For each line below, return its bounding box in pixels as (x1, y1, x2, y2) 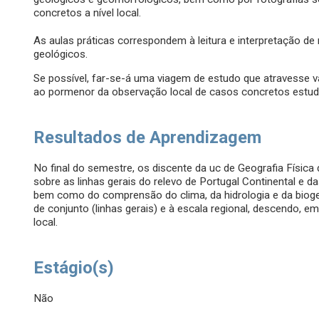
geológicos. (33, 48, 88, 61)
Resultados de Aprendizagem (33, 127, 262, 148)
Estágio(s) (33, 258, 115, 278)
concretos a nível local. (33, 6, 142, 20)
